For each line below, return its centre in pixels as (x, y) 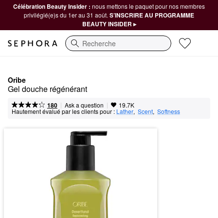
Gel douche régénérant (47, 89)
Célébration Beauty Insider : (53, 6)
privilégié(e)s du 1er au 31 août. (67, 15)
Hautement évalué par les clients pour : (63, 111)
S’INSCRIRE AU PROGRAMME (152, 15)
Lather (125, 111)
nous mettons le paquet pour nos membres (148, 6)
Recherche (82, 48)
